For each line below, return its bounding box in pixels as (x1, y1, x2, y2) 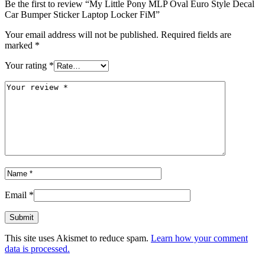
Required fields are (161, 29, 231, 40)
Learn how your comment (151, 232, 248, 243)
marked (5, 40, 35, 50)
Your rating (5, 60, 49, 70)
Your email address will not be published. (5, 29, 159, 40)
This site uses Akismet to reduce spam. (5, 232, 151, 243)
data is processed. (5, 243, 70, 254)
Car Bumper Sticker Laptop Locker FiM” (5, 9, 160, 20)
